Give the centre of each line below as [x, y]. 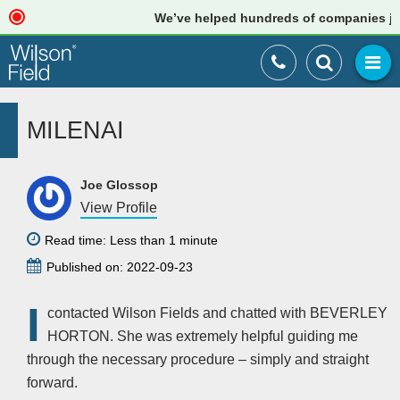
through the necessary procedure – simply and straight [198, 359]
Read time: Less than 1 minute [131, 240]
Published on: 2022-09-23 [120, 267]
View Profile [119, 208]
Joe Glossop [119, 185]
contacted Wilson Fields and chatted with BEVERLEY [217, 313]
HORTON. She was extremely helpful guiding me [203, 336]
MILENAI [75, 130]
